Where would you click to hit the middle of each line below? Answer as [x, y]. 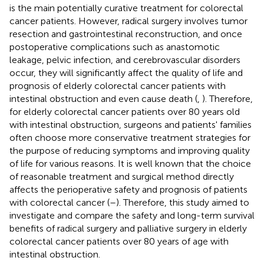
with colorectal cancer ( [60, 202]
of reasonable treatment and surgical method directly [122, 176]
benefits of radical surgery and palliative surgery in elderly [128, 228]
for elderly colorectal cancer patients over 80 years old [125, 111]
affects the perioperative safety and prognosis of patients [128, 189]
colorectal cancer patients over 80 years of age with [119, 241]
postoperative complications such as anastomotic [115, 47]
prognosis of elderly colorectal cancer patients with [118, 85]
